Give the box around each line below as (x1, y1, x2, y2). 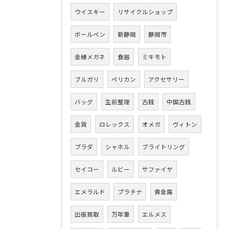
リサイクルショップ (118, 8, 173, 16)
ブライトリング (142, 143, 185, 151)
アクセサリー (148, 75, 185, 83)
